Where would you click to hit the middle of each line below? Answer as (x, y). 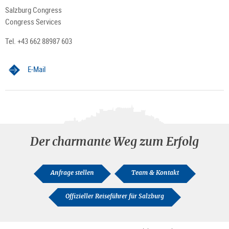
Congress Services (33, 22)
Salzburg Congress (33, 10)
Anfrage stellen (72, 173)
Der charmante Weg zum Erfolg (114, 142)
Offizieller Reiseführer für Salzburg (114, 197)
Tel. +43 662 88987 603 (39, 41)
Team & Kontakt (155, 173)
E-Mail (37, 69)
